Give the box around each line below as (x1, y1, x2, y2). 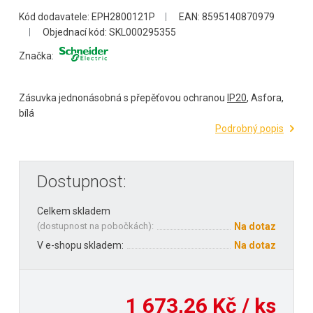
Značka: (19, 50, 54, 62)
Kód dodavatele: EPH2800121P (19, 10, 155, 22)
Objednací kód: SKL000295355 (41, 26, 176, 38)
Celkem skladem (37, 205, 110, 217)
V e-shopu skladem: (37, 239, 124, 251)
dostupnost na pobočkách (40, 220, 148, 231)
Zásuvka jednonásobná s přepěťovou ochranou (19, 92, 227, 103)
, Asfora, (247, 92, 284, 103)
